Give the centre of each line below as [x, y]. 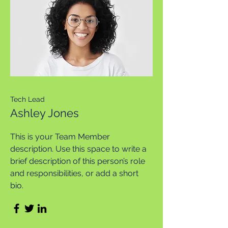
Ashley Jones [45, 113]
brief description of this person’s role [78, 161]
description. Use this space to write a [78, 149]
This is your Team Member [60, 137]
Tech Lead [27, 99]
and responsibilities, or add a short [74, 173]
